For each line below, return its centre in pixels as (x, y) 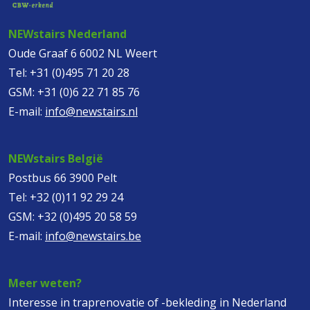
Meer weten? (45, 283)
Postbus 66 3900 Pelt (63, 177)
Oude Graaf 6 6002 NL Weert (83, 53)
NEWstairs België (56, 158)
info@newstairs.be (93, 236)
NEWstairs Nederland (67, 34)
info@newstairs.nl (91, 111)
